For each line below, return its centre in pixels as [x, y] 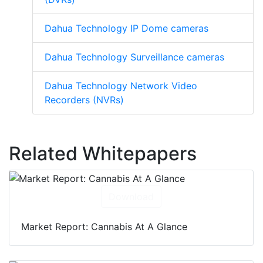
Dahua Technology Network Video [121, 86]
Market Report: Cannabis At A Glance [104, 226]
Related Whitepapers [103, 154]
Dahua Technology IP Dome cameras [127, 28]
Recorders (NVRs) [84, 100]
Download [131, 196]
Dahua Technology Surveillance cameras [134, 57]
